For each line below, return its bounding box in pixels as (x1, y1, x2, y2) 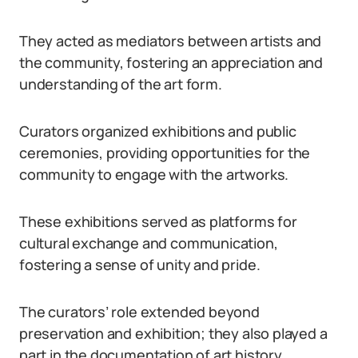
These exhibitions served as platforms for (19, 212, 297, 231)
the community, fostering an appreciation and (19, 53, 324, 72)
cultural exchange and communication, (19, 233, 278, 253)
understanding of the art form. (19, 74, 222, 93)
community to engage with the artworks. (19, 165, 289, 184)
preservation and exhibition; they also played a (19, 324, 328, 343)
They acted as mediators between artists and (19, 31, 322, 50)
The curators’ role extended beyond (19, 302, 260, 321)
